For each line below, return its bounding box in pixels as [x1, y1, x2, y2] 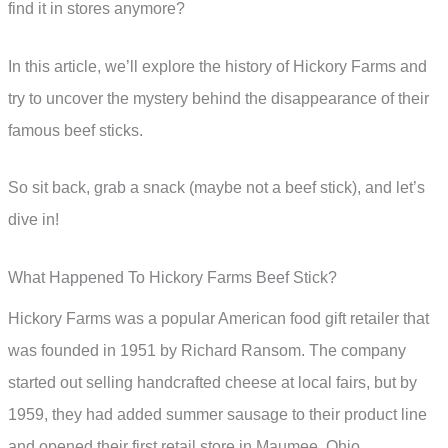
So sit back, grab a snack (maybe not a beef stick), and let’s [8, 179, 425, 197]
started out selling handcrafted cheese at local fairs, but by [8, 374, 417, 392]
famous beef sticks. [8, 121, 143, 139]
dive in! [8, 211, 59, 229]
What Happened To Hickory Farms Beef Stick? [8, 269, 337, 287]
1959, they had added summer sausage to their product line [8, 406, 427, 424]
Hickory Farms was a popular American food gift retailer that [8, 310, 429, 328]
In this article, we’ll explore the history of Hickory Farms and [8, 57, 427, 75]
